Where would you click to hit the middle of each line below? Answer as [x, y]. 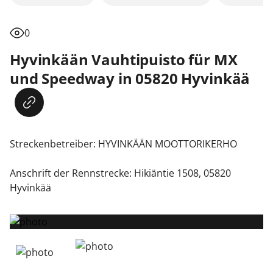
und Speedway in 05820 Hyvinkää [130, 78]
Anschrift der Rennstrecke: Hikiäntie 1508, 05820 [120, 173]
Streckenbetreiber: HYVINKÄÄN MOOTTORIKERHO [123, 144]
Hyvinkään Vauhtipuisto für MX [124, 59]
